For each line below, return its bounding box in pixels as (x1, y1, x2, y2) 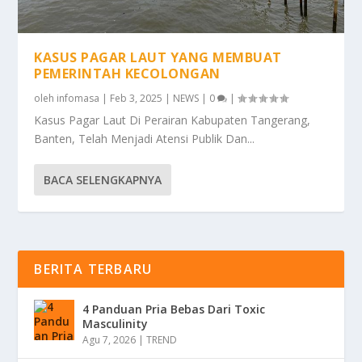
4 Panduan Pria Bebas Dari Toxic (82, 301, 266, 317)
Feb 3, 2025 (110, 90, 163, 105)
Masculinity (82, 315, 149, 331)
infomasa (57, 90, 100, 105)
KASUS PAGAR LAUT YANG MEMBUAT (34, 48, 282, 66)
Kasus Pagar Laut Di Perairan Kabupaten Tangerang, (34, 112, 311, 128)
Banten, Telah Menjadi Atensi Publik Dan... (34, 130, 255, 146)
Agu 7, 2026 (82, 332, 137, 347)
